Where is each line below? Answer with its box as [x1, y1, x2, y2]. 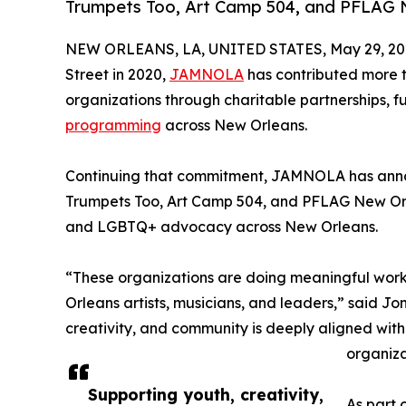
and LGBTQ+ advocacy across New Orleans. [65, 217, 378, 237]
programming [65, 116, 161, 135]
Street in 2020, [65, 65, 169, 84]
